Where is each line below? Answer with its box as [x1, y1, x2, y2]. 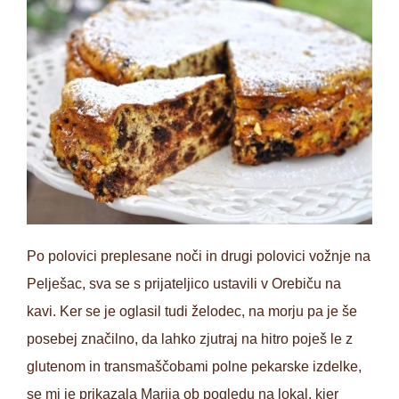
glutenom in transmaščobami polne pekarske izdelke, [27, 359, 362, 374]
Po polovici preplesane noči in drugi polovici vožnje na [27, 248, 370, 264]
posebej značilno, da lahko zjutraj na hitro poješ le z [27, 331, 353, 346]
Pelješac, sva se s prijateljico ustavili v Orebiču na [27, 276, 341, 291]
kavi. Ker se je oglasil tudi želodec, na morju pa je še [27, 304, 357, 319]
